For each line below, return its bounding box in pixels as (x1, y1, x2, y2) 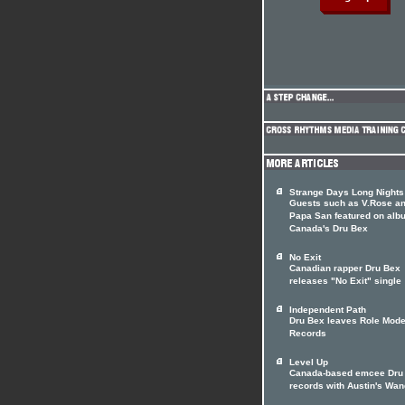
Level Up (289, 357, 328, 367)
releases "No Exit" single (289, 276, 401, 288)
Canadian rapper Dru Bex (289, 263, 400, 276)
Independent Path (289, 305, 366, 315)
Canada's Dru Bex (289, 223, 368, 236)
